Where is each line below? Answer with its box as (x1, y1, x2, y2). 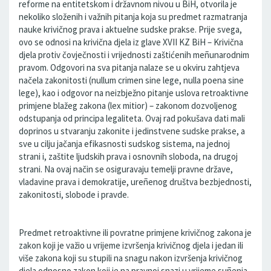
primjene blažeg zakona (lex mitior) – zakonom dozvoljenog (19, 100, 237, 111)
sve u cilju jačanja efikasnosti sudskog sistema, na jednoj (19, 138, 230, 149)
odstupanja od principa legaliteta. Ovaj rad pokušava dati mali (19, 113, 245, 124)
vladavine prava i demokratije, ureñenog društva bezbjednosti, (19, 176, 252, 188)
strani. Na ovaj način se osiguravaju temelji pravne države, (19, 163, 233, 175)
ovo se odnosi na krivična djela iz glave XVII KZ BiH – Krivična (19, 36, 243, 48)
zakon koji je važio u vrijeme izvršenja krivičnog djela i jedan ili (19, 240, 243, 251)
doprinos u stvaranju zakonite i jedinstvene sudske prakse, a (19, 125, 245, 137)
